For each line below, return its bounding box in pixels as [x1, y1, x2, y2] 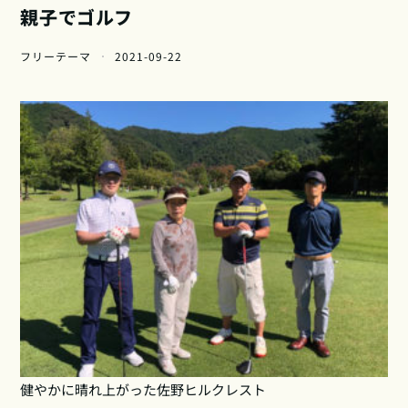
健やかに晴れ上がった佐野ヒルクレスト [20, 379, 267, 399]
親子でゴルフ [20, 4, 133, 31]
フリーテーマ [20, 48, 92, 65]
